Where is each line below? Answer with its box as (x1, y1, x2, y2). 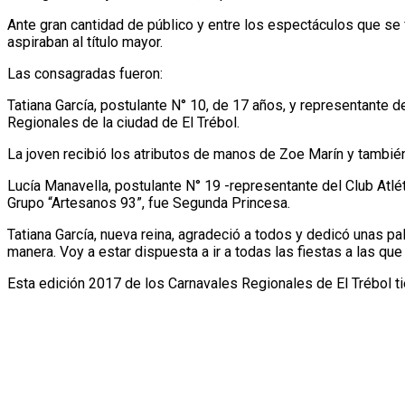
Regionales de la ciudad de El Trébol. (7, 113, 240, 131)
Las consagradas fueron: (7, 64, 163, 82)
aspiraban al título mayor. (7, 33, 163, 51)
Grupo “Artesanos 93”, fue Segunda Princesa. (7, 193, 290, 212)
